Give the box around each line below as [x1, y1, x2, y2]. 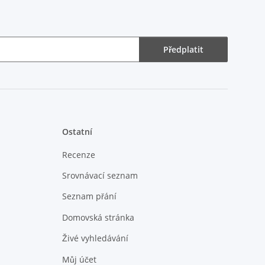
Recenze [62, 148, 95, 160]
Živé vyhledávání [62, 232, 128, 244]
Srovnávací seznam [62, 170, 138, 181]
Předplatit [163, 43, 203, 55]
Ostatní [62, 126, 92, 138]
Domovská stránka [62, 211, 134, 223]
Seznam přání [62, 190, 117, 202]
